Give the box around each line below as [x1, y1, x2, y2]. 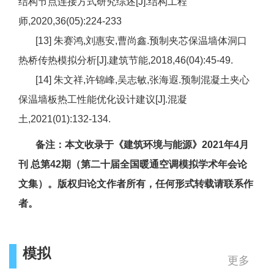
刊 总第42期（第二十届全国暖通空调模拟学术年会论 [18, 159, 247, 170]
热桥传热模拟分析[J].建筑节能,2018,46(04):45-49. [18, 55, 233, 66]
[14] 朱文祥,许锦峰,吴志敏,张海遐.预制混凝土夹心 [18, 75, 250, 86]
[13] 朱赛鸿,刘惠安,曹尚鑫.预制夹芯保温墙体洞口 [18, 35, 247, 46]
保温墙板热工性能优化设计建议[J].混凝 [18, 94, 187, 105]
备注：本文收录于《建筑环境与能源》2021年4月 [35, 139, 249, 150]
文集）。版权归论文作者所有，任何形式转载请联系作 [18, 179, 253, 190]
